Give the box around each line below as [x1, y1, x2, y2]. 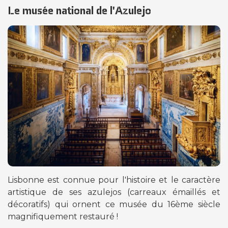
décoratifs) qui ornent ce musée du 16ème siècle [8, 199, 220, 209]
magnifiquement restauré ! [8, 211, 118, 221]
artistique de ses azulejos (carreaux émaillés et [8, 187, 220, 197]
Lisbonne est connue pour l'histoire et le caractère [8, 175, 220, 185]
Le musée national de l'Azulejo [8, 3, 151, 18]
